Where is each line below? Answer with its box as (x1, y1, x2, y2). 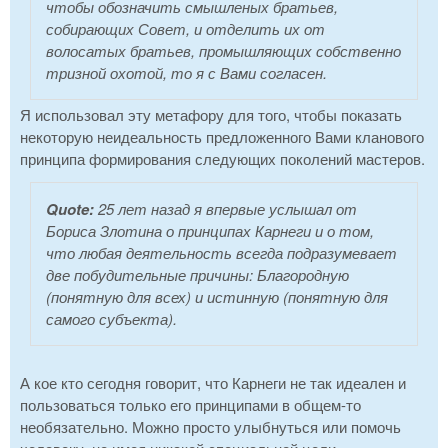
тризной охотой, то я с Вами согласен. (46, 62, 327, 84)
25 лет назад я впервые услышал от (98, 198, 357, 220)
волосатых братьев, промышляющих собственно (46, 40, 401, 62)
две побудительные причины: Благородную (46, 264, 349, 286)
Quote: (46, 198, 98, 221)
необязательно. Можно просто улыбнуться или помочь (20, 416, 401, 438)
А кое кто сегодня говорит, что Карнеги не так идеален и (20, 372, 406, 394)
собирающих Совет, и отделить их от (46, 18, 325, 40)
